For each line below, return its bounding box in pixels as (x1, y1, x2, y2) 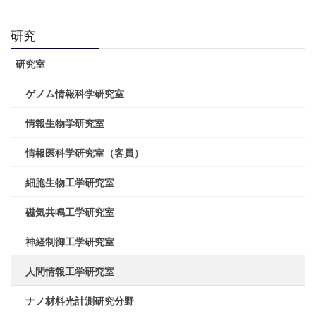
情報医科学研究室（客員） (25, 145, 144, 160)
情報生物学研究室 (25, 116, 104, 130)
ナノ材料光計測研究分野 (25, 293, 134, 308)
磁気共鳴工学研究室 (25, 205, 114, 219)
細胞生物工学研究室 (25, 175, 114, 190)
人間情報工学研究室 (25, 264, 114, 279)
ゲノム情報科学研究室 (25, 86, 124, 101)
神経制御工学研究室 (25, 234, 114, 249)
